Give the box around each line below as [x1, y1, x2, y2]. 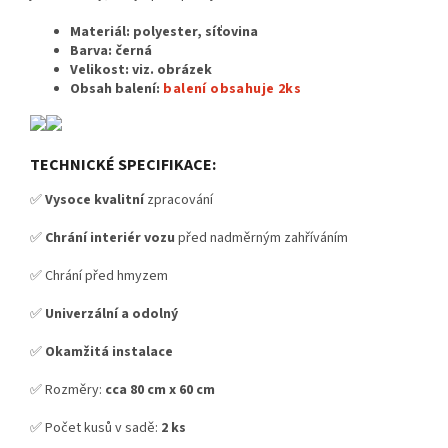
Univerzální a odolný [45, 303, 178, 324]
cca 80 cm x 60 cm [105, 379, 215, 400]
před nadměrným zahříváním [175, 227, 348, 248]
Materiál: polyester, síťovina [70, 22, 258, 43]
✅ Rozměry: [30, 379, 105, 400]
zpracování [144, 189, 213, 210]
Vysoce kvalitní [45, 189, 144, 210]
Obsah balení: [70, 79, 160, 100]
